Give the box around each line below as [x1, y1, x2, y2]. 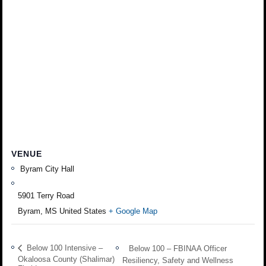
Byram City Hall [18, 164, 75, 173]
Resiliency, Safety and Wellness [122, 255, 234, 265]
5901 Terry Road [18, 191, 75, 200]
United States [59, 206, 107, 216]
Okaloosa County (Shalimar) [18, 254, 115, 264]
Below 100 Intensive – [24, 243, 103, 253]
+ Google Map [109, 206, 158, 216]
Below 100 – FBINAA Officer [129, 244, 227, 254]
